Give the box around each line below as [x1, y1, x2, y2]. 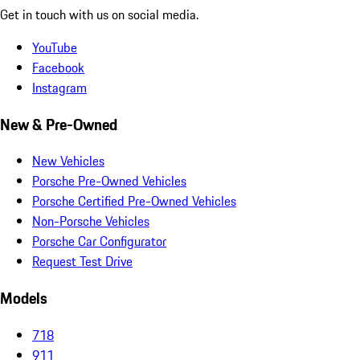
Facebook [32, 57, 84, 77]
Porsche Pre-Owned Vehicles [32, 171, 186, 191]
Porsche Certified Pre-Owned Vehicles [32, 191, 236, 211]
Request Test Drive [32, 252, 133, 272]
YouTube [32, 37, 77, 57]
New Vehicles [32, 151, 104, 171]
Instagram [32, 77, 87, 97]
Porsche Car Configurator [32, 231, 166, 252]
